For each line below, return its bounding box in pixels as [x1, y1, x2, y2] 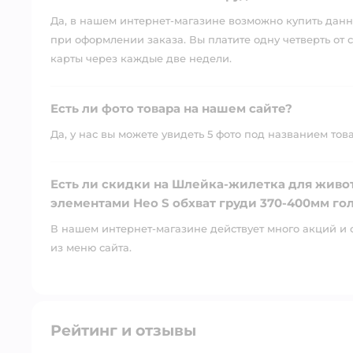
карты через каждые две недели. [50, 51, 232, 65]
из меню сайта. [50, 240, 132, 254]
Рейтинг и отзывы [50, 321, 196, 340]
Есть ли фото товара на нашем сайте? [50, 100, 292, 116]
